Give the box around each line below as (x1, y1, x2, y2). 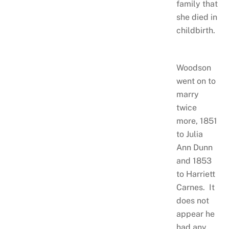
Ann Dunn (176, 142, 213, 152)
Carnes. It (176, 182, 215, 192)
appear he (176, 209, 215, 219)
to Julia (176, 129, 203, 139)
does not (176, 195, 209, 205)
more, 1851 (176, 116, 217, 126)
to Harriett (176, 169, 215, 179)
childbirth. (176, 25, 217, 35)
